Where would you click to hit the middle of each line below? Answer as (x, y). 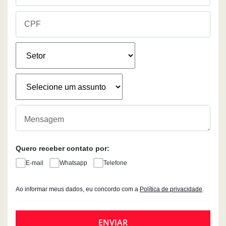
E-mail (35, 163)
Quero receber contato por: (63, 149)
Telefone (115, 163)
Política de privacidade (171, 189)
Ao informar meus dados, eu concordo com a (78, 189)
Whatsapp (73, 163)
